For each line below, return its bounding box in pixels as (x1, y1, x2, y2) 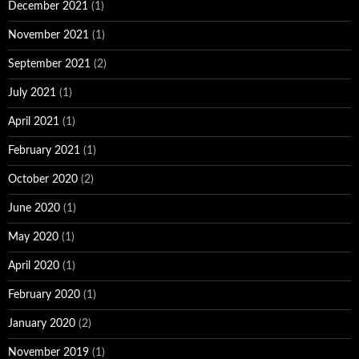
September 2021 (8, 58, 91, 70)
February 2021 (8, 144, 80, 156)
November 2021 (8, 29, 89, 41)
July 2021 (8, 87, 56, 99)
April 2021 (8, 115, 59, 127)
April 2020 (8, 260, 59, 272)
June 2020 (8, 202, 60, 214)
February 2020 (8, 288, 80, 301)
